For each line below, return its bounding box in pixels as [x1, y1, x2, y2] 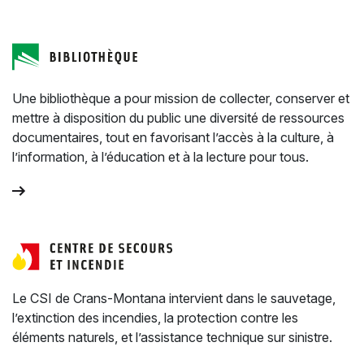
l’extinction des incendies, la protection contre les [12, 310, 298, 326]
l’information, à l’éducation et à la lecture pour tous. [12, 149, 309, 165]
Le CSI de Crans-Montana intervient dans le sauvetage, [12, 290, 336, 306]
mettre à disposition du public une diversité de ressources [12, 110, 344, 126]
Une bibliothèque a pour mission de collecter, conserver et [12, 90, 349, 106]
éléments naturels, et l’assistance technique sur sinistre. [12, 329, 332, 345]
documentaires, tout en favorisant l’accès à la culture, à [12, 129, 334, 145]
